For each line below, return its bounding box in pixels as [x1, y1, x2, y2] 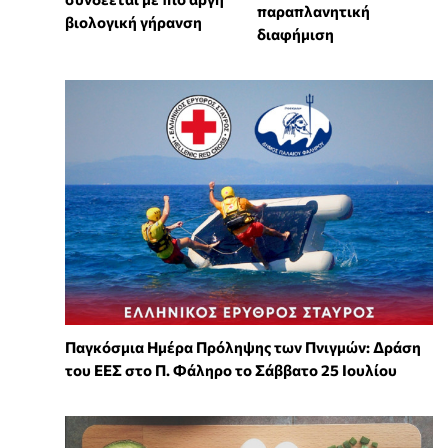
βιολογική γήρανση [65, 13, 202, 32]
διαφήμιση [256, 25, 334, 44]
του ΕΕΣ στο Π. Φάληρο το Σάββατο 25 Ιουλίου [65, 361, 397, 380]
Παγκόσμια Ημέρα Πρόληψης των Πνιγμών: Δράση [65, 338, 421, 357]
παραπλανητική [256, 2, 370, 21]
